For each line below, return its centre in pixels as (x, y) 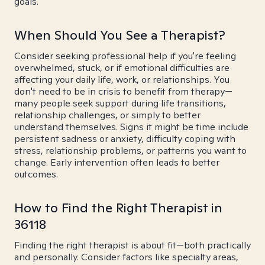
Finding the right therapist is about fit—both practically (132, 245)
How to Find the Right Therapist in (118, 208)
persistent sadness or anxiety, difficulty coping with (125, 139)
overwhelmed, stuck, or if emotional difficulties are (122, 68)
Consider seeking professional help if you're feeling (125, 56)
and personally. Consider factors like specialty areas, (126, 257)
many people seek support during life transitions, (120, 103)
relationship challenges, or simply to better (107, 115)
